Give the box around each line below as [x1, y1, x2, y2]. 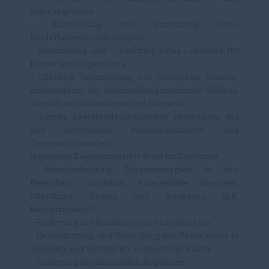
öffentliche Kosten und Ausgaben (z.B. [30, 190, 239, 201]
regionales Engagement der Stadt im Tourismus [30, 150, 220, 162]
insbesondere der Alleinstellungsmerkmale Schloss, [30, 84, 239, 95]
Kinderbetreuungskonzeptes [30, 31, 145, 43]
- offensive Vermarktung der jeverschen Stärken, [30, 71, 239, 82]
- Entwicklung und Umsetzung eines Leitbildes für [30, 44, 239, 56]
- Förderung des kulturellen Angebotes [30, 256, 185, 267]
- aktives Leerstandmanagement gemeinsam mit [30, 110, 239, 122]
